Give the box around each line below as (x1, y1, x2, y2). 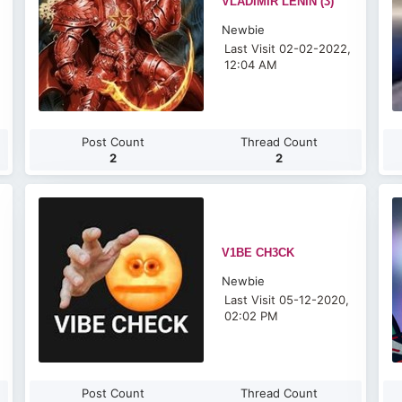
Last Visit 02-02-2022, (224, 41, 352, 56)
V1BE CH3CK (222, 246, 295, 259)
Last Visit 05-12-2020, (224, 293, 350, 307)
